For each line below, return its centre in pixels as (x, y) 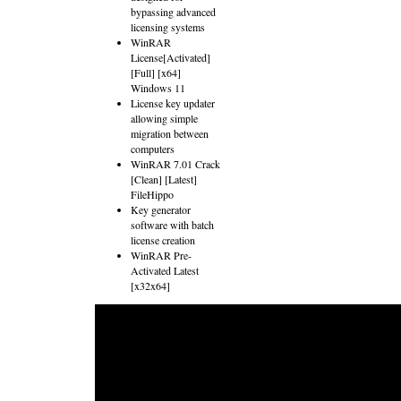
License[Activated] (171, 57)
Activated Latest (165, 270)
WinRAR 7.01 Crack (175, 164)
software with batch (172, 225)
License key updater (173, 103)
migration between (170, 133)
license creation (163, 240)
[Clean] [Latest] (164, 179)
